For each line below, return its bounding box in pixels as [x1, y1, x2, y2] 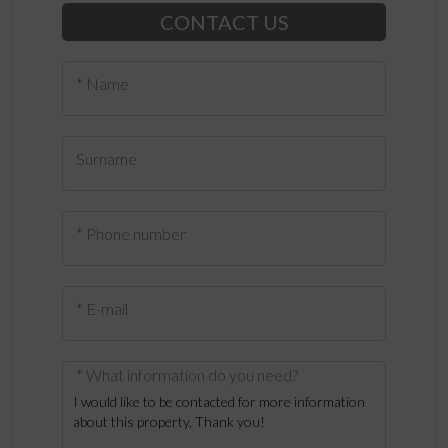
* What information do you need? [75, 365, 298, 385]
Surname [75, 148, 137, 168]
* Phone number [75, 223, 186, 243]
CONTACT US [159, 10, 289, 34]
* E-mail [75, 298, 128, 318]
